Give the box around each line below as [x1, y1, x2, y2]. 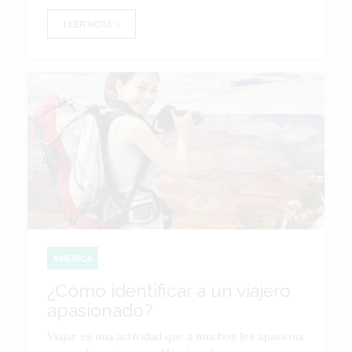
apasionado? [47, 299, 152, 321]
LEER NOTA [64, 17, 116, 30]
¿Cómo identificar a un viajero [47, 280, 291, 301]
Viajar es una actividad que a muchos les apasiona [47, 329, 303, 343]
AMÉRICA [53, 252, 93, 264]
